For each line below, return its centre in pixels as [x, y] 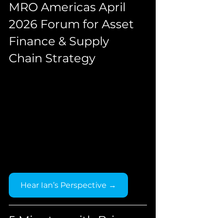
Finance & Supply [60, 41]
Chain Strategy [52, 58]
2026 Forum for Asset [73, 24]
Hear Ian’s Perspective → [68, 185]
